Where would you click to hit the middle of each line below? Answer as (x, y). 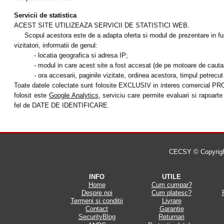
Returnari (171, 217)
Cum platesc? (171, 193)
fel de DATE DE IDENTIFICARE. (62, 105)
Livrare (171, 201)
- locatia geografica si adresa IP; (71, 55)
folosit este (31, 95)
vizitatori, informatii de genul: (56, 45)
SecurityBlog (97, 217)
